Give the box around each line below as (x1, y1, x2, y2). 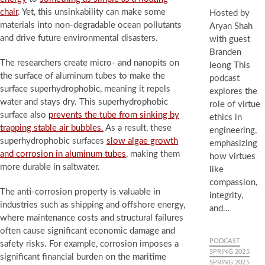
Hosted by (209, 9, 250, 18)
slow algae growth (106, 137, 178, 146)
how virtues (209, 152, 256, 161)
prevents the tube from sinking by (49, 111, 179, 119)
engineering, (209, 126, 257, 135)
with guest (209, 35, 250, 44)
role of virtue (209, 100, 260, 109)
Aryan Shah (209, 22, 253, 31)
